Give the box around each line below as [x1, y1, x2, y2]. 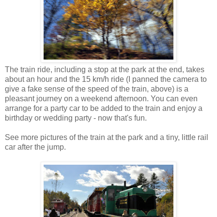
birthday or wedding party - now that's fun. [5, 113, 147, 122]
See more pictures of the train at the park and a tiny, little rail [5, 133, 208, 141]
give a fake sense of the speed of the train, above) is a [5, 84, 188, 93]
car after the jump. [5, 142, 66, 151]
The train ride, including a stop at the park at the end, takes [5, 65, 204, 74]
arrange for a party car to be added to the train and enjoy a [5, 104, 202, 112]
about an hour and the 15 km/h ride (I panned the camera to [5, 75, 207, 83]
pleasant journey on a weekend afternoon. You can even [5, 94, 198, 103]
